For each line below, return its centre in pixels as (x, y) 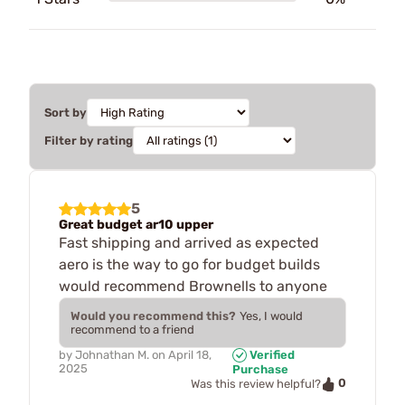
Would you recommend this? (153, 316)
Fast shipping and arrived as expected (189, 242)
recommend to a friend (132, 329)
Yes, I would (271, 316)
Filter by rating (89, 140)
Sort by (66, 112)
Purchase (260, 370)
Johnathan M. (112, 354)
